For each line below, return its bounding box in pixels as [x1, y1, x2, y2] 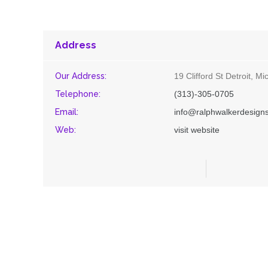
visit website [174, 125, 220, 135]
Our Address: [55, 71, 106, 81]
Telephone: [55, 89, 100, 99]
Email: [55, 107, 78, 117]
